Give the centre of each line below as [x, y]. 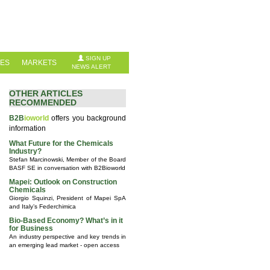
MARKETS [39, 63]
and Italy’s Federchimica [42, 206]
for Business [31, 228]
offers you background [87, 118]
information [27, 128]
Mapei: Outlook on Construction [63, 182]
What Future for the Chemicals [61, 143]
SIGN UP [97, 58]
